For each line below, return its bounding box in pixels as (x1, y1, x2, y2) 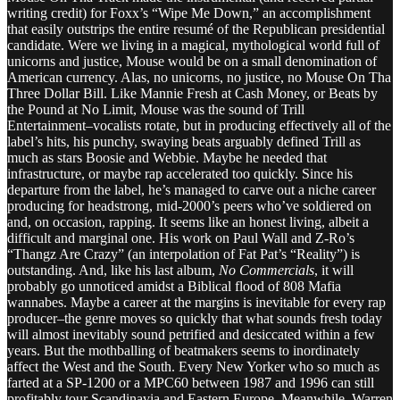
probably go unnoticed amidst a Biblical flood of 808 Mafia (7, 278, 341, 294)
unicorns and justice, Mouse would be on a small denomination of (7, 53, 377, 69)
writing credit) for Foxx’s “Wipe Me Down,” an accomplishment (7, 4, 371, 21)
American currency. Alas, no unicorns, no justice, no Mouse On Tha (7, 69, 391, 85)
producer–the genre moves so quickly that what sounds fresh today (7, 310, 382, 326)
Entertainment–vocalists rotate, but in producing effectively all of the (7, 117, 391, 133)
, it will (314, 262, 354, 278)
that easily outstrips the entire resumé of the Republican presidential (7, 21, 385, 37)
